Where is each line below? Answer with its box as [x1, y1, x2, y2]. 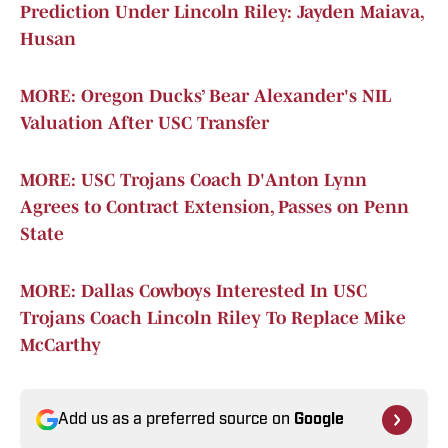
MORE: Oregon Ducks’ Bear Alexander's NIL [20, 86, 391, 107]
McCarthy [20, 335, 101, 356]
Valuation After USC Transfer [20, 113, 269, 134]
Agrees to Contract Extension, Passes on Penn [20, 197, 409, 218]
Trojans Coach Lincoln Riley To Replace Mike [20, 308, 406, 329]
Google [294, 412, 344, 429]
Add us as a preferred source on [58, 412, 294, 429]
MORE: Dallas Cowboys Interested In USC [20, 281, 367, 302]
